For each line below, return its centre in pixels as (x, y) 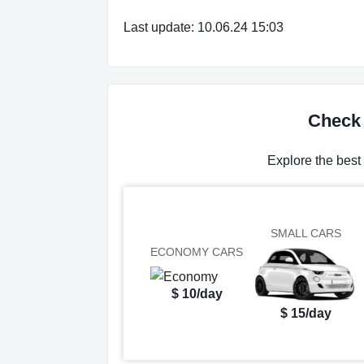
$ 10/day (197, 294)
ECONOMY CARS (197, 252)
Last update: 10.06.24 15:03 (204, 28)
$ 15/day (305, 313)
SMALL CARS (305, 234)
